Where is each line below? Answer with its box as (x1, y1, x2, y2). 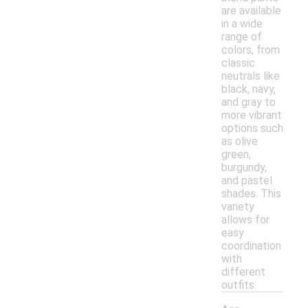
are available (221, 4, 281, 18)
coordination (221, 239, 281, 253)
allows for (221, 213, 269, 227)
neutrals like (221, 69, 280, 83)
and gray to (221, 96, 276, 109)
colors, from (221, 43, 280, 57)
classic (221, 56, 255, 70)
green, (221, 148, 251, 162)
